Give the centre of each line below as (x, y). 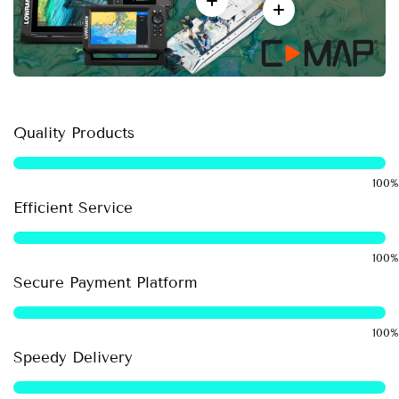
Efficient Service (73, 208)
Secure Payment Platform (106, 283)
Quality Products (74, 134)
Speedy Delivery (73, 358)
